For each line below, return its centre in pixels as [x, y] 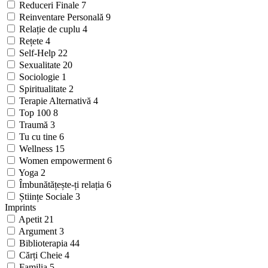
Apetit [31, 220]
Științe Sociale [47, 197]
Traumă [35, 125]
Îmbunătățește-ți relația [63, 185]
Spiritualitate [44, 89]
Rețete [32, 41]
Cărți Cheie [42, 255]
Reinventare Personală [63, 17]
